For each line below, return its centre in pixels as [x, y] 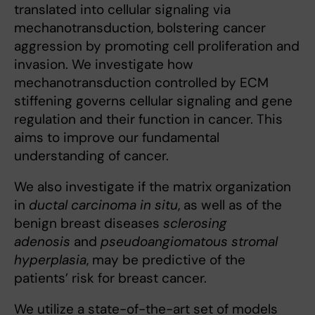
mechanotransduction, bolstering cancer [140, 28]
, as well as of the [230, 205]
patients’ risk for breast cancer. [112, 278]
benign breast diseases [89, 224]
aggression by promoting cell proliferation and [157, 46]
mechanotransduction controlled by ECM [141, 83]
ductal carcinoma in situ [103, 205]
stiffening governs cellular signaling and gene [153, 101]
